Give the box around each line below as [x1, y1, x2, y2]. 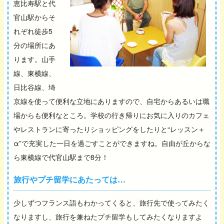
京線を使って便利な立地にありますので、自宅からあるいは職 [13, 95, 209, 106]
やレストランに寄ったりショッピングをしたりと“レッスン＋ [13, 123, 205, 134]
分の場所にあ [13, 39, 55, 50]
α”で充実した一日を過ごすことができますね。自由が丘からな [13, 137, 210, 148]
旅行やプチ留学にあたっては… [13, 173, 125, 185]
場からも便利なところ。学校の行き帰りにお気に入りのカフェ [13, 109, 209, 120]
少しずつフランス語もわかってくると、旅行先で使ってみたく [13, 197, 209, 207]
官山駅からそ [13, 11, 55, 22]
